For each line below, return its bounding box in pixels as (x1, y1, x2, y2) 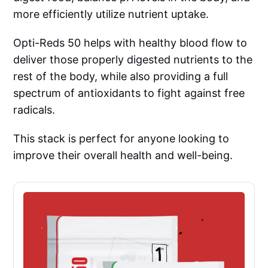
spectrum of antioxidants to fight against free (13, 87, 245, 100)
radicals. (13, 103, 56, 117)
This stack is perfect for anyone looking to (13, 132, 230, 145)
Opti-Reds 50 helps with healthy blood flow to (13, 36, 248, 50)
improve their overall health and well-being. (13, 149, 233, 162)
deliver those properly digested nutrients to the (13, 53, 253, 66)
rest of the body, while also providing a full (13, 70, 229, 83)
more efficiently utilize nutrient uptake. (13, 8, 209, 21)
